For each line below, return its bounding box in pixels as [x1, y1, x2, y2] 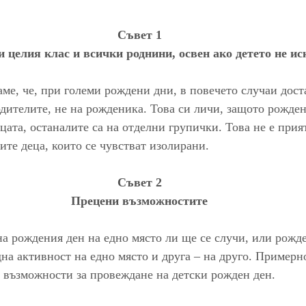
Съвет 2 [117, 175, 162, 189]
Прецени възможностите [71, 193, 208, 208]
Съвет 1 [117, 27, 162, 42]
